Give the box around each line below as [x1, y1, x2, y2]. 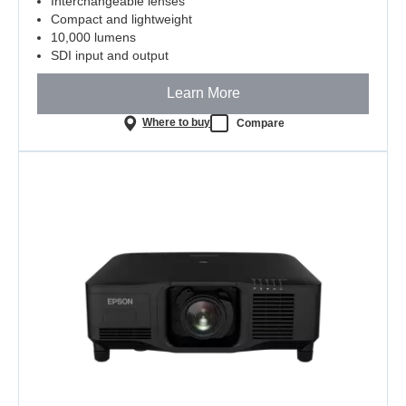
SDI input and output [51, 47, 169, 63]
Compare [237, 116, 285, 130]
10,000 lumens [51, 29, 136, 44]
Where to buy [142, 116, 211, 130]
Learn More [166, 85, 240, 101]
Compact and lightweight [51, 11, 192, 26]
